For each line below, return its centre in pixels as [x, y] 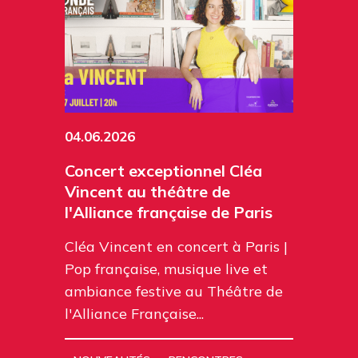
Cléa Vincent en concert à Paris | [176, 247]
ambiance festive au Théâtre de [174, 292]
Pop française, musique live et [166, 269]
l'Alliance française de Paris [169, 213]
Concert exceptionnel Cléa [163, 171]
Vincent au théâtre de [147, 192]
